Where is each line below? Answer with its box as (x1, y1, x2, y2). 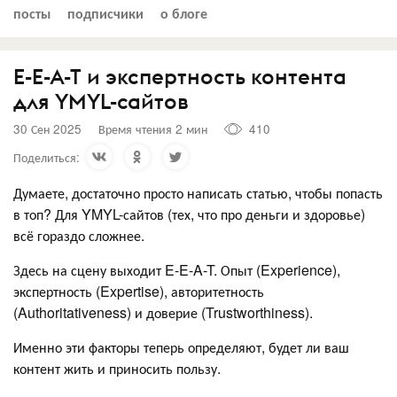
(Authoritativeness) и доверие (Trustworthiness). (13, 301, 316, 323)
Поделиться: (13, 147, 80, 166)
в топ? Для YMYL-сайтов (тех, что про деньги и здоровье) (13, 203, 365, 224)
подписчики (67, 2, 144, 23)
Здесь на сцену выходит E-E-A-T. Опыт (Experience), (13, 259, 340, 280)
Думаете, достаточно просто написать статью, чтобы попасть (13, 182, 383, 203)
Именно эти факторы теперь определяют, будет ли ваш (13, 336, 349, 357)
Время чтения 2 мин (98, 120, 207, 137)
